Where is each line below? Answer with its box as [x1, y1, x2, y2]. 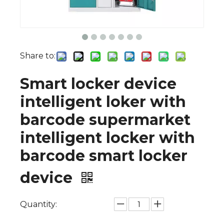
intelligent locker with [20, 128, 195, 147]
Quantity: [20, 199, 57, 209]
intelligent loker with [20, 92, 186, 111]
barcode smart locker [20, 146, 187, 165]
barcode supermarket [20, 110, 190, 129]
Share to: [20, 51, 55, 60]
